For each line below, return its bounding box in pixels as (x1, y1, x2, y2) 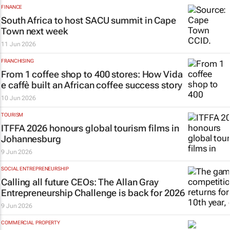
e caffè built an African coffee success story (1, 80, 182, 90)
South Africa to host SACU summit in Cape (1, 15, 176, 26)
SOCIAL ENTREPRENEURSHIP (1, 166, 69, 171)
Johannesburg (1, 133, 61, 144)
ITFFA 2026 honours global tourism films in (1, 123, 179, 133)
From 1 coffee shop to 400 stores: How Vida (1, 69, 183, 80)
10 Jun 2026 (1, 94, 36, 102)
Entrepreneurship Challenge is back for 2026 (1, 187, 185, 198)
